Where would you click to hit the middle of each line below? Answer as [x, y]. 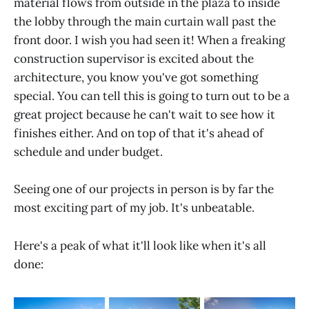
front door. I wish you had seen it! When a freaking [149, 40]
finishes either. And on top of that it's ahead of [139, 133]
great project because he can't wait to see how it [144, 115]
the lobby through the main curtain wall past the [145, 22]
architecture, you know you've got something [136, 78]
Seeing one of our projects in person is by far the [144, 189]
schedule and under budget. [88, 152]
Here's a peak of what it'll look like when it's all [140, 245]
